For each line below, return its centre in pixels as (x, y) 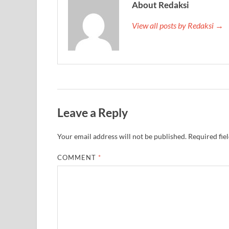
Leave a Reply (93, 112)
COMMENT (78, 157)
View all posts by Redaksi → (178, 25)
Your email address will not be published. (122, 136)
